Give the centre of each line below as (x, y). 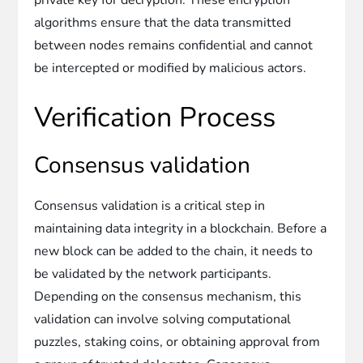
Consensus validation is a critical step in (150, 205)
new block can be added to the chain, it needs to (174, 251)
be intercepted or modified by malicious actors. (171, 68)
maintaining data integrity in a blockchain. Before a (181, 228)
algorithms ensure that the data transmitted (163, 22)
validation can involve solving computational (163, 319)
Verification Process (155, 117)
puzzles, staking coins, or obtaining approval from (177, 342)
